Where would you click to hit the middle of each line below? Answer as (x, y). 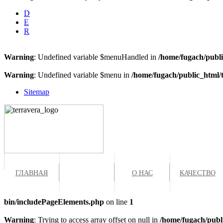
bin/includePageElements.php (54, 202)
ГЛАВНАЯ (32, 172)
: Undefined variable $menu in (83, 75)
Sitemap (37, 92)
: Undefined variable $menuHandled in (96, 57)
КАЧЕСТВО (197, 172)
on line (117, 202)
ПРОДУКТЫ (87, 172)
